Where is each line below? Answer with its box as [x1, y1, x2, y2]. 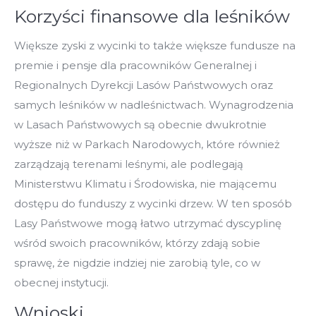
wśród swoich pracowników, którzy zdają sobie [14, 236, 260, 250]
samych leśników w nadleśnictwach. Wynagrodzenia [14, 97, 293, 111]
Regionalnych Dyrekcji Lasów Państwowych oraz [14, 78, 273, 92]
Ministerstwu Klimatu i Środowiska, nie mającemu [14, 176, 276, 190]
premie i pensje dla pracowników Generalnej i [14, 58, 257, 72]
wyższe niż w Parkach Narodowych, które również [14, 137, 280, 151]
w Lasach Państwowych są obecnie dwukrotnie [14, 117, 267, 131]
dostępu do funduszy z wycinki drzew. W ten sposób [14, 196, 292, 210]
